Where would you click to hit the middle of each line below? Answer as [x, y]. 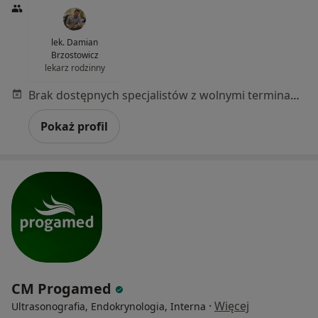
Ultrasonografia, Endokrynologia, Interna [109, 306]
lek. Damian [75, 42]
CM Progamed [63, 288]
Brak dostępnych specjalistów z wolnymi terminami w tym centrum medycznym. [295, 95]
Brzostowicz [75, 55]
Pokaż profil [74, 126]
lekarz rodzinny [75, 67]
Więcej [232, 306]
